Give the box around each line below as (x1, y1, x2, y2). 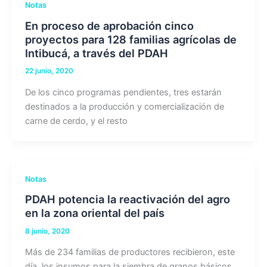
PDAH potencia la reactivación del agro (24, 193, 230, 206)
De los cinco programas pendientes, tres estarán (24, 86, 222, 98)
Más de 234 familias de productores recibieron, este (24, 247, 235, 258)
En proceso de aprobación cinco (24, 18, 194, 32)
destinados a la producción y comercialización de (24, 101, 224, 112)
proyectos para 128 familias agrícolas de (24, 32, 237, 46)
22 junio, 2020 (24, 67, 73, 76)
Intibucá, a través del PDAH (24, 46, 168, 60)
